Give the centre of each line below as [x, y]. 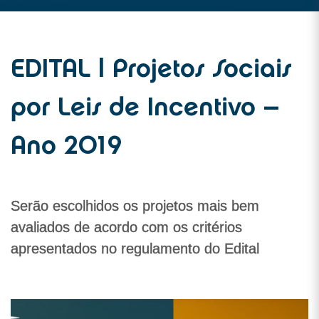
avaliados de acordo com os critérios [126, 227]
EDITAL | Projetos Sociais [151, 70]
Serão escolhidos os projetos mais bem [135, 206]
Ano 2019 [66, 147]
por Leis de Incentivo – [145, 109]
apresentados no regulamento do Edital [135, 249]
